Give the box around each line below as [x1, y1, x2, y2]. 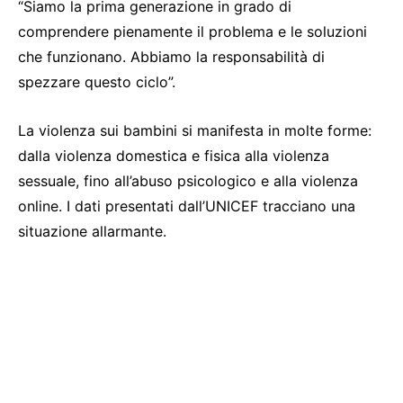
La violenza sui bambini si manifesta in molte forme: [18, 121, 372, 139]
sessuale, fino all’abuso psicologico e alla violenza [18, 172, 358, 190]
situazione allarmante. [18, 222, 166, 240]
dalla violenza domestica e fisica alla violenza [18, 147, 329, 165]
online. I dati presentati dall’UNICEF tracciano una [18, 197, 355, 215]
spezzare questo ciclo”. [18, 73, 175, 91]
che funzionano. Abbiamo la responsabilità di [18, 48, 325, 66]
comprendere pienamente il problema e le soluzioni [18, 22, 367, 40]
